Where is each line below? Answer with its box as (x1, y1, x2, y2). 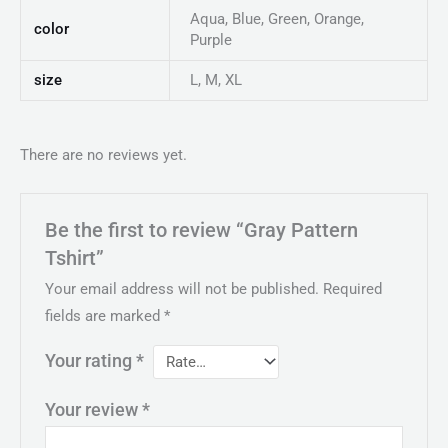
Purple (189, 31, 232, 50)
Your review (45, 400, 143, 421)
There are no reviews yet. (20, 146, 187, 165)
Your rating (45, 350, 137, 371)
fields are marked (45, 306, 165, 325)
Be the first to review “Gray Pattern (45, 218, 359, 242)
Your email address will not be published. (45, 279, 320, 298)
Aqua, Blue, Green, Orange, (189, 10, 364, 29)
